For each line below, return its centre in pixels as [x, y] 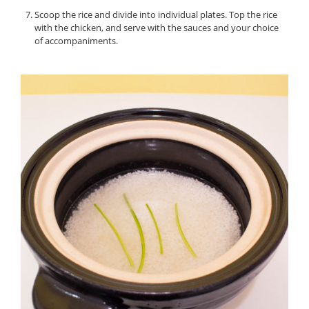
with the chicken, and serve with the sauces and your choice [156, 28]
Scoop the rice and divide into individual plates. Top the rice [156, 15]
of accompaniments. [76, 41]
